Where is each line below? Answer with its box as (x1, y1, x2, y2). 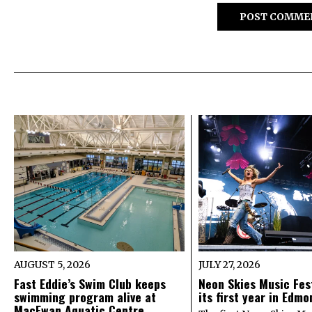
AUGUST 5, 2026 (14, 258, 91, 272)
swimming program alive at (14, 288, 156, 306)
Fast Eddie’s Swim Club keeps (14, 274, 166, 293)
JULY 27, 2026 (198, 258, 260, 272)
